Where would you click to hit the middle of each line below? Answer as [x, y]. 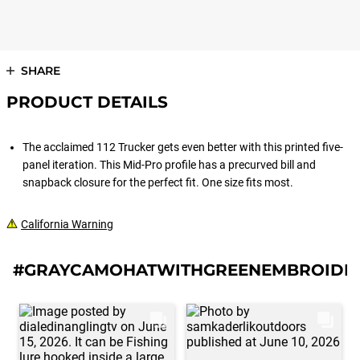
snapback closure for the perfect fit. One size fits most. [159, 182]
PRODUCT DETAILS [87, 102]
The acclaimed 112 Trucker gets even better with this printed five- [183, 147]
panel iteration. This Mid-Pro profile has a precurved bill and [169, 165]
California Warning [67, 224]
